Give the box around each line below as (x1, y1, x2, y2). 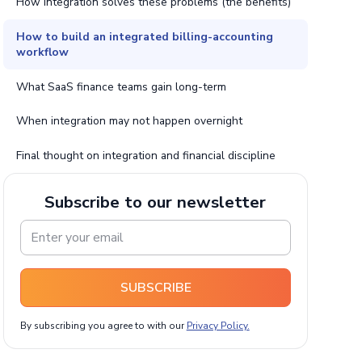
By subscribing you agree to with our (19, 319, 187, 333)
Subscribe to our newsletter (44, 190, 267, 213)
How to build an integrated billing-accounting (15, 28, 273, 44)
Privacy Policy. (186, 319, 250, 333)
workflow (15, 44, 69, 60)
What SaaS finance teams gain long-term (15, 78, 226, 95)
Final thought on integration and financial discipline (15, 147, 276, 163)
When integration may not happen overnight (15, 113, 242, 129)
